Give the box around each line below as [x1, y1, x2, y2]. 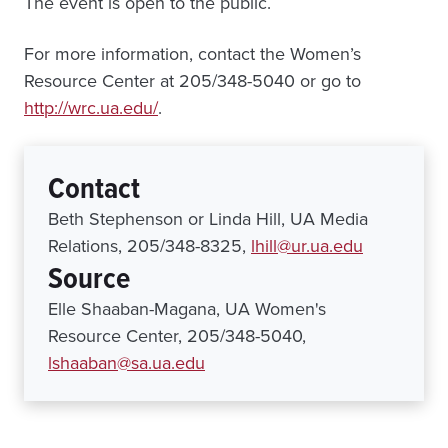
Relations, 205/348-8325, [48, 233, 251, 259]
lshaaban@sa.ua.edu [48, 350, 205, 376]
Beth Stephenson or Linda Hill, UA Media [48, 206, 368, 232]
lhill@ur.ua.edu [251, 233, 363, 259]
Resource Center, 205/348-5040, [48, 323, 306, 349]
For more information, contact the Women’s [24, 41, 361, 67]
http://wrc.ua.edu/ [24, 95, 158, 121]
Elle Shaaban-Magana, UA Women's [48, 296, 326, 322]
